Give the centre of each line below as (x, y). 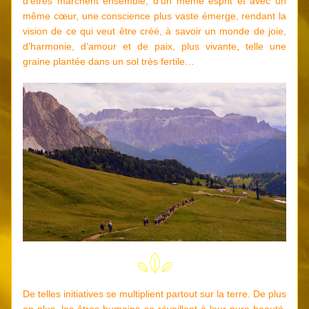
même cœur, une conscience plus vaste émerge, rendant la (154, 16)
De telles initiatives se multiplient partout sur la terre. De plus (154, 294)
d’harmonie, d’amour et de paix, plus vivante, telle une (154, 46)
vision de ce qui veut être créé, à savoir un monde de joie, (154, 31)
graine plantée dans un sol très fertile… (109, 61)
